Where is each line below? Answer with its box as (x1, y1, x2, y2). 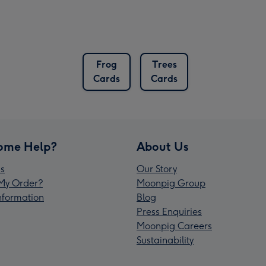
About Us (137, 140, 189, 154)
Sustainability (137, 235, 194, 246)
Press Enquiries (137, 206, 202, 218)
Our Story (137, 163, 177, 175)
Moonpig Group (137, 178, 205, 189)
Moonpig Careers (137, 220, 212, 232)
